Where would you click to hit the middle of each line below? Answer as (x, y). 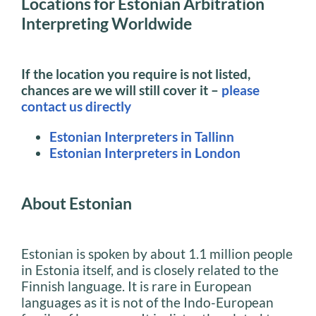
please (241, 90)
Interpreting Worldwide (107, 24)
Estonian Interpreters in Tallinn (142, 136)
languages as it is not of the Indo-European (147, 302)
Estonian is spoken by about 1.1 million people (157, 253)
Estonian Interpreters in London (145, 152)
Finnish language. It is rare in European (136, 286)
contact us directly (76, 107)
